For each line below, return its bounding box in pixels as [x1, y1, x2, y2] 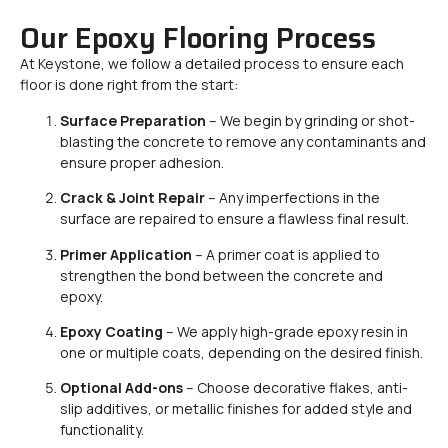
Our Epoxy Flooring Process [20, 16, 376, 61]
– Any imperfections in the [205, 188, 380, 208]
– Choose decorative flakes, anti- [183, 378, 408, 398]
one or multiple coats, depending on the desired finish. [60, 342, 423, 362]
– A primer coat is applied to [192, 244, 380, 264]
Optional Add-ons [60, 378, 183, 398]
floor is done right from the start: [20, 75, 238, 95]
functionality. [60, 420, 144, 440]
